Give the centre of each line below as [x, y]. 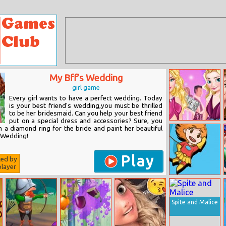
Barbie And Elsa [193, 127]
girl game [86, 88]
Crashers [184, 140]
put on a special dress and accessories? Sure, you [86, 121]
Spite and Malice [195, 202]
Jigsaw [181, 188]
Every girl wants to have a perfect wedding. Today [86, 98]
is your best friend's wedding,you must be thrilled [86, 106]
